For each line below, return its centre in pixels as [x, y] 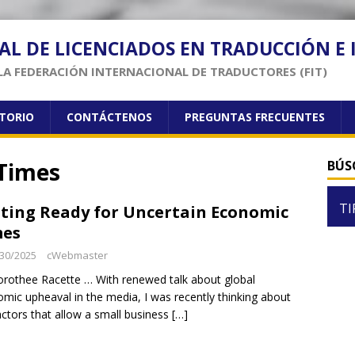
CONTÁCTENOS [109, 117]
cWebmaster [77, 255]
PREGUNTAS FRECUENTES [255, 117]
